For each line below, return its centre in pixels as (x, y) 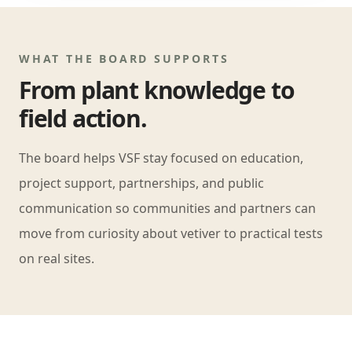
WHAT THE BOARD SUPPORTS (124, 59)
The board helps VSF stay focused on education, (161, 158)
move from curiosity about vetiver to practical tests (171, 233)
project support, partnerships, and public (141, 183)
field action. (83, 118)
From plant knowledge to (157, 90)
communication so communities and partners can (167, 208)
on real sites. (57, 258)
